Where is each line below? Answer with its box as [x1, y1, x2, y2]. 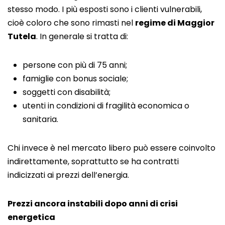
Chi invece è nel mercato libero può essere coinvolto [8, 142, 215, 154]
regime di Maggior [135, 17, 214, 29]
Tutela [8, 30, 36, 42]
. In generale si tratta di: [36, 30, 128, 42]
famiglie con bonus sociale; [23, 72, 128, 84]
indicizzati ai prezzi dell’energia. [8, 169, 129, 181]
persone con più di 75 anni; [23, 59, 127, 71]
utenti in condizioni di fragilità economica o [23, 99, 189, 111]
